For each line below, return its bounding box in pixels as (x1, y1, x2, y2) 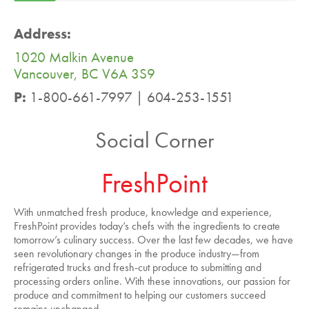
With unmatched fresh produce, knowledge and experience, (14, 205, 272, 220)
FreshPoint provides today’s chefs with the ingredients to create (14, 219, 280, 234)
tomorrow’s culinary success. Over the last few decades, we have (14, 232, 293, 248)
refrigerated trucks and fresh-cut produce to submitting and (14, 260, 261, 275)
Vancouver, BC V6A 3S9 (14, 65, 155, 83)
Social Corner (95, 126, 214, 155)
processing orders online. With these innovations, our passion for (14, 274, 290, 289)
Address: (14, 25, 71, 43)
